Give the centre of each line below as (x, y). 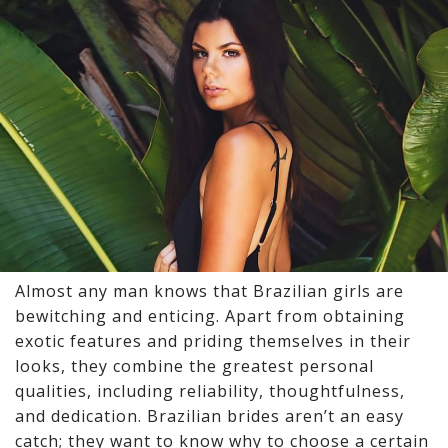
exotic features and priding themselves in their (213, 341)
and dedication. (81, 416)
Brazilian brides (213, 416)
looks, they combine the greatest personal (194, 366)
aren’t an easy (342, 416)
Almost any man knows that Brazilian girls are (209, 291)
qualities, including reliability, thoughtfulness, (210, 391)
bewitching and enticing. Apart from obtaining (210, 316)
